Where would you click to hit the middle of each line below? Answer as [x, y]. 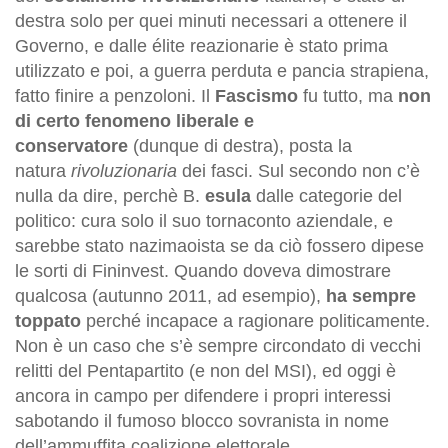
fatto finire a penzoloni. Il [115, 95]
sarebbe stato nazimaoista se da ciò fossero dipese [219, 245]
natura [43, 170]
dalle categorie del [326, 195]
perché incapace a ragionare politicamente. [255, 320]
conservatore [71, 145]
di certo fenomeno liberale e [134, 120]
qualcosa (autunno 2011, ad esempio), [170, 295]
